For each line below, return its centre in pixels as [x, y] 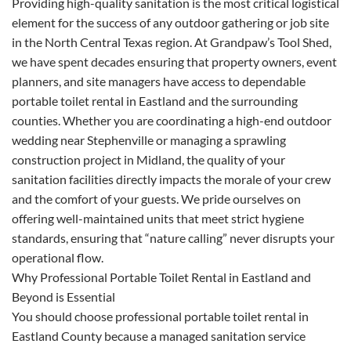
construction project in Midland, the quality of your [148, 159]
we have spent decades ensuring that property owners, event [174, 61]
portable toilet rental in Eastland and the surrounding [155, 100]
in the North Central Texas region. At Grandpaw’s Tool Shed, [172, 42]
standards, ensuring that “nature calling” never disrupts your [173, 237]
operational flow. [58, 257]
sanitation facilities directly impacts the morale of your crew [171, 179]
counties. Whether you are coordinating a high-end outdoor [172, 120]
